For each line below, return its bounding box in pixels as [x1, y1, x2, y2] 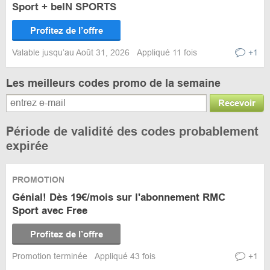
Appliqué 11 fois [137, 48, 197, 57]
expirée [6, 139, 48, 152]
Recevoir [218, 98, 256, 108]
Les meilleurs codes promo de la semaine [6, 77, 221, 89]
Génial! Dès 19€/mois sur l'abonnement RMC [12, 192, 225, 203]
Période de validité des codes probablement [6, 125, 259, 138]
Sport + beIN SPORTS [12, 1, 116, 13]
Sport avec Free [12, 205, 87, 216]
